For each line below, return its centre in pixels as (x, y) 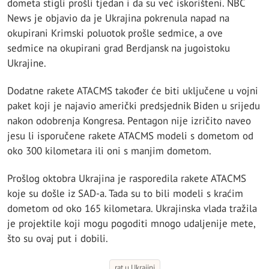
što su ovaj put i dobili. (58, 239)
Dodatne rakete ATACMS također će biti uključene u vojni (133, 91)
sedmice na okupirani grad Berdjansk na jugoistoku (119, 48)
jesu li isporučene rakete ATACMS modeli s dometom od (130, 136)
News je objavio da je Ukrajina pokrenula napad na (118, 18)
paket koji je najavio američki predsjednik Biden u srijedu (134, 106)
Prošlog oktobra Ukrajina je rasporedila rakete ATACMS (127, 179)
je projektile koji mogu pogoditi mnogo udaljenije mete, (131, 224)
